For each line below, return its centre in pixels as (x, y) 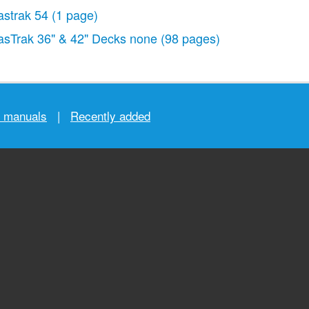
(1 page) (75, 14)
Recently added (110, 116)
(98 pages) (190, 38)
